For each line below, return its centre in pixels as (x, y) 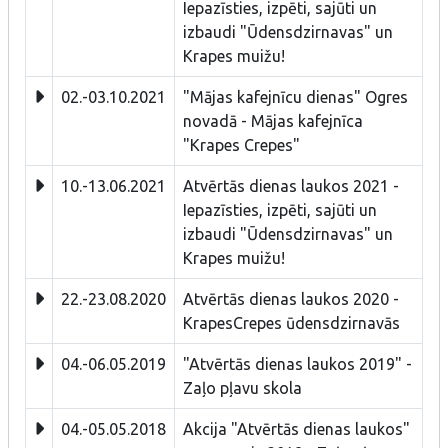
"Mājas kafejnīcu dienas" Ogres (295, 96)
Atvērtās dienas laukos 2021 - (291, 185)
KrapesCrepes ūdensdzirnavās (291, 322)
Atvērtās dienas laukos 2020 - (291, 298)
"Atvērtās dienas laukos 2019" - (297, 363)
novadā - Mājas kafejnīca (273, 120)
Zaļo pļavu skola (242, 387)
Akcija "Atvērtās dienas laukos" (296, 428)
